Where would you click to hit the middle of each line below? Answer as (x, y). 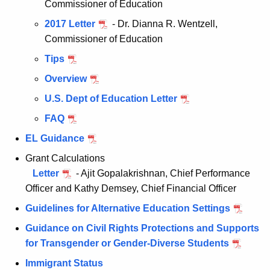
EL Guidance (55, 139)
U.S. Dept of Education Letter (111, 99)
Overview (66, 79)
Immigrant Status (64, 263)
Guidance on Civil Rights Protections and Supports (142, 228)
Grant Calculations (65, 159)
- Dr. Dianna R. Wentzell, (164, 24)
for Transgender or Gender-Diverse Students (127, 243)
